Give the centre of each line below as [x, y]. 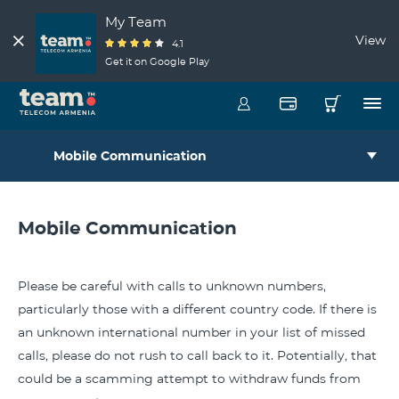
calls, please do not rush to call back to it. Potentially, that [197, 356]
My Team [136, 22]
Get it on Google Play [157, 62]
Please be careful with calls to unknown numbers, [172, 286]
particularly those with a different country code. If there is [197, 309]
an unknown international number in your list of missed [191, 333]
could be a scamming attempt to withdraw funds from [189, 379]
